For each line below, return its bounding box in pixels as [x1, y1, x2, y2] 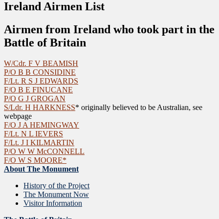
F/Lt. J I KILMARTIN [4, 138, 74, 147]
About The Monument [4, 164, 79, 173]
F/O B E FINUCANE [4, 85, 73, 94]
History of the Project [23, 181, 89, 190]
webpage [4, 111, 32, 120]
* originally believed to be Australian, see [75, 103, 202, 111]
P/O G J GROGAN [4, 94, 66, 103]
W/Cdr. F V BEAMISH [4, 59, 78, 67]
